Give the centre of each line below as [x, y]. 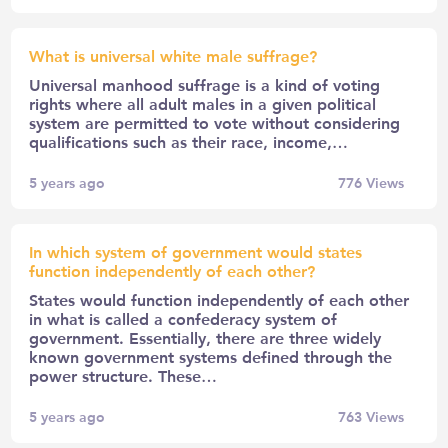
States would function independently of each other [219, 299]
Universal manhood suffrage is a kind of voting [205, 84]
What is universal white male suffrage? [173, 55]
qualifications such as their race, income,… [189, 141]
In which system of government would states [196, 251]
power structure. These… [123, 375]
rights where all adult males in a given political [203, 103]
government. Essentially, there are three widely [205, 337]
